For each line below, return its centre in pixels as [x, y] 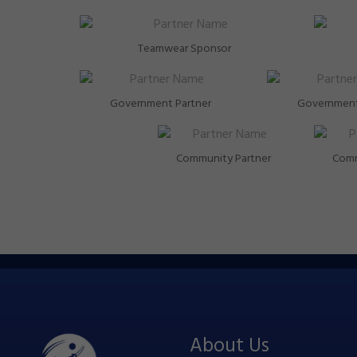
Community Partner [223, 159]
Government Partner [161, 104]
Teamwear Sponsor [184, 49]
